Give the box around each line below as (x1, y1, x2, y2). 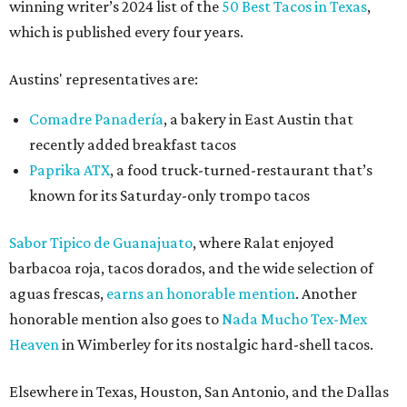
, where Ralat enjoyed (193, 233, 334, 252)
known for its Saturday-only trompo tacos (29, 186, 310, 204)
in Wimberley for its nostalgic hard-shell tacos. (59, 335, 373, 353)
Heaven (9, 335, 59, 353)
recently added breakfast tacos (29, 135, 236, 154)
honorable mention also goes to (9, 310, 222, 328)
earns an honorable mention (106, 284, 295, 303)
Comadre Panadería (29, 110, 164, 128)
